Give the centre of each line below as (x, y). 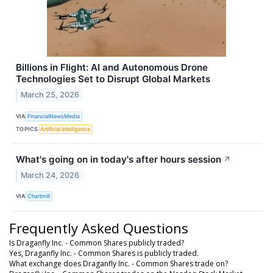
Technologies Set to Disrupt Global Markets (113, 79)
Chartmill (39, 196)
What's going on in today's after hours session (119, 160)
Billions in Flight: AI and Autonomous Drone (112, 68)
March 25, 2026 (50, 95)
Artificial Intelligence (66, 129)
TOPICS (27, 129)
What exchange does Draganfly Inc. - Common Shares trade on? (119, 263)
